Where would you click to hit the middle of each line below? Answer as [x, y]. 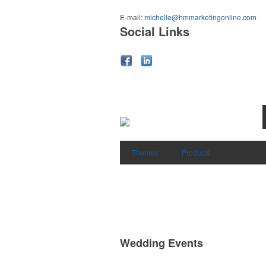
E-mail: [132, 17]
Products [196, 152]
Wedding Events [161, 243]
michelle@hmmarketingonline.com [200, 17]
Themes [145, 152]
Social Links [155, 31]
